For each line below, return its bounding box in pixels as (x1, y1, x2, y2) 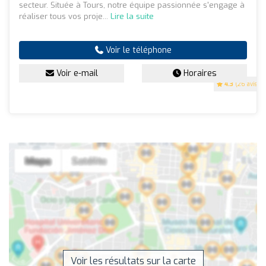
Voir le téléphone (103, 45, 172, 56)
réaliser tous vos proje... (19, 11, 110, 22)
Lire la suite (110, 11, 154, 22)
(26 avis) (233, 80, 259, 88)
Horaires (180, 68, 217, 80)
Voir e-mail (53, 68, 98, 80)
